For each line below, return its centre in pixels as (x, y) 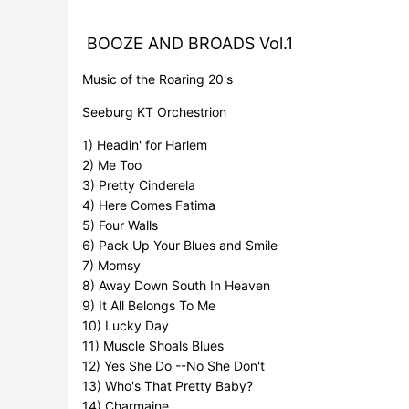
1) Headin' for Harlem (145, 145)
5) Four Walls (120, 225)
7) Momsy (111, 266)
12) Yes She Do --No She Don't (173, 366)
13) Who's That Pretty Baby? (168, 386)
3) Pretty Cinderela (139, 185)
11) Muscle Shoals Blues (153, 346)
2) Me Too (112, 165)
